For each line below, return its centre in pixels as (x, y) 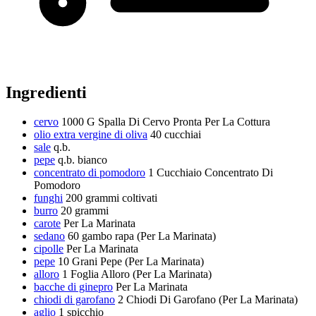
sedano (49, 236)
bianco (92, 160)
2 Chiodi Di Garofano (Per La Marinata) (208, 300)
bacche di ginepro (73, 287)
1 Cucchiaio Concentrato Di (211, 173)
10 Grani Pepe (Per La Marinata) (131, 262)
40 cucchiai (176, 135)
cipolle (49, 249)
